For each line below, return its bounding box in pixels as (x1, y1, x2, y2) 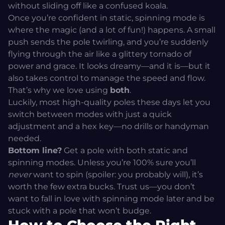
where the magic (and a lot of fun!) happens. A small (8, 25, 215, 35)
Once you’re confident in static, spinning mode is (8, 13, 205, 23)
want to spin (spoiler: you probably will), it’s (31, 170, 203, 180)
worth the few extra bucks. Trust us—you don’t (8, 182, 195, 192)
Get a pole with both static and (62, 146, 188, 156)
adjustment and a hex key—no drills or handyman (8, 122, 209, 132)
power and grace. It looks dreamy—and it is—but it (8, 61, 210, 71)
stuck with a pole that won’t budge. (8, 206, 151, 216)
